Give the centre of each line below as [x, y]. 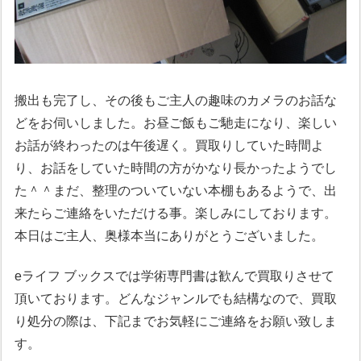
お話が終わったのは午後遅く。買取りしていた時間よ [170, 145]
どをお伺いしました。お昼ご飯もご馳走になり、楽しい [176, 122]
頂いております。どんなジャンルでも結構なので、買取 [176, 299]
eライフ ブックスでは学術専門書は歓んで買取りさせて [175, 276]
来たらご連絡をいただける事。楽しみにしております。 [176, 213]
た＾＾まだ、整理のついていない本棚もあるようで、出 [176, 190]
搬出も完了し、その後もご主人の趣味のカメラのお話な [176, 100]
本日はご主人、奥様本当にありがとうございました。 [170, 235]
